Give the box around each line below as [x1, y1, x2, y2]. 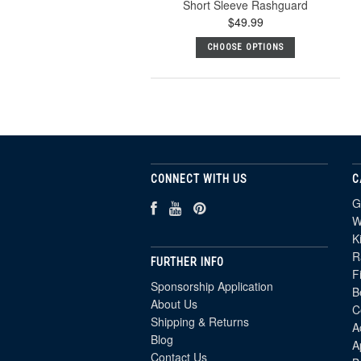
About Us [151, 295, 197, 312]
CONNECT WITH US [151, 172, 247, 185]
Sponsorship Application [151, 277, 273, 294]
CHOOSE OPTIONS [207, 41, 284, 52]
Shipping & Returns [151, 313, 249, 330]
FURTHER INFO [151, 255, 224, 268]
